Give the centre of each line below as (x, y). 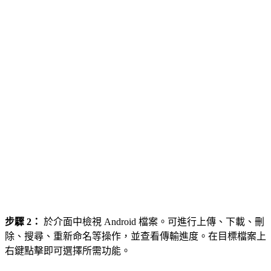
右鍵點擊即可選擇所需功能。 (68, 251)
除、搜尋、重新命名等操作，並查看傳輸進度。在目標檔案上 (135, 237)
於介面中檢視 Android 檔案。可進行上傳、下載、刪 (153, 222)
